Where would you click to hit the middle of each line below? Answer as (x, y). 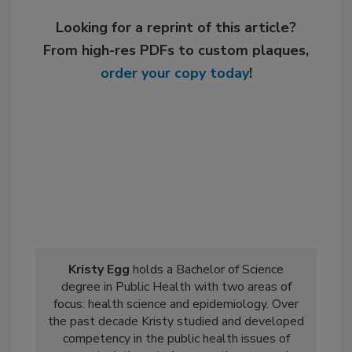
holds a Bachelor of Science (207, 270)
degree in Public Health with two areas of (176, 287)
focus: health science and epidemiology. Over (176, 304)
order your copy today (174, 73)
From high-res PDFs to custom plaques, (176, 51)
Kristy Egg (99, 270)
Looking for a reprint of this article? (176, 28)
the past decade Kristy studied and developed (176, 322)
